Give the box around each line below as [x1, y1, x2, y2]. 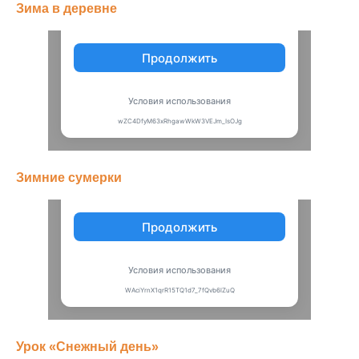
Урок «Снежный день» [16, 340, 159, 353]
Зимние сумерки [16, 171, 122, 184]
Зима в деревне [16, 2, 117, 15]
